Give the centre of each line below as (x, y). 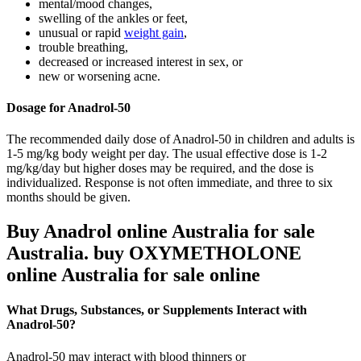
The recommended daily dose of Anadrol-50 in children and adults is (180, 139)
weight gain (154, 32)
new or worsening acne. (100, 76)
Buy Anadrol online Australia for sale (161, 232)
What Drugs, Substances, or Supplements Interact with (157, 310)
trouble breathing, (83, 47)
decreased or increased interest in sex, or (141, 61)
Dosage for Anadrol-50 (68, 107)
